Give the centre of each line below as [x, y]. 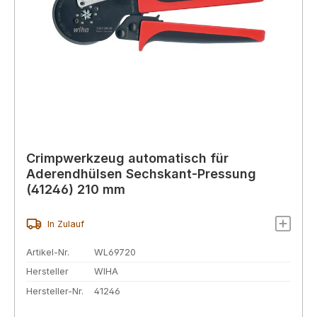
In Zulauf [65, 224]
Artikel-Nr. [48, 252]
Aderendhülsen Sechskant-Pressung [141, 174]
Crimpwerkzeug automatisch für [127, 158]
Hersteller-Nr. [55, 292]
